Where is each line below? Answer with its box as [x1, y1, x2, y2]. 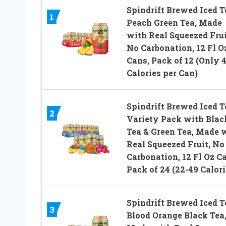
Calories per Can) [126, 67, 198, 78]
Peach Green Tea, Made [126, 17, 222, 28]
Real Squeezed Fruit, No [126, 138, 224, 149]
